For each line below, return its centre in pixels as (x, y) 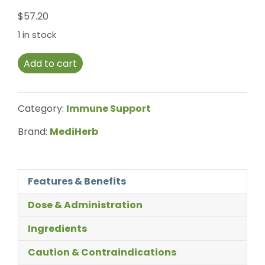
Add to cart (50, 64)
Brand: (33, 132)
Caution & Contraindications (102, 252)
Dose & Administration (85, 205)
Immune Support (109, 109)
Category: (42, 109)
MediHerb (74, 132)
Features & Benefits (77, 181)
